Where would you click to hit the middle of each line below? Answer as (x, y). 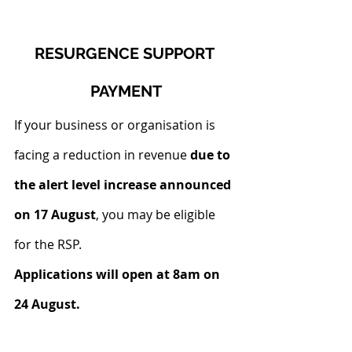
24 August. (47, 304)
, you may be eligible (157, 214)
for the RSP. (48, 244)
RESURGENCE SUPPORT (126, 53)
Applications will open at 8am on (119, 274)
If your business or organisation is (116, 125)
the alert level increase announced (124, 184)
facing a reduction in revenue (102, 154)
